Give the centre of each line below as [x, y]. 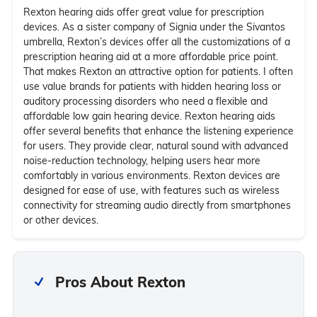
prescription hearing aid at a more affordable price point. [150, 56]
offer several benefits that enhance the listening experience [158, 131]
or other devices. [60, 220]
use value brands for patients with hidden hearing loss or [152, 86]
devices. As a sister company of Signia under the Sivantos [154, 27]
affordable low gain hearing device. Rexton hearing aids [149, 116]
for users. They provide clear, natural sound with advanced [155, 145]
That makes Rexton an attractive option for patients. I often [158, 71]
